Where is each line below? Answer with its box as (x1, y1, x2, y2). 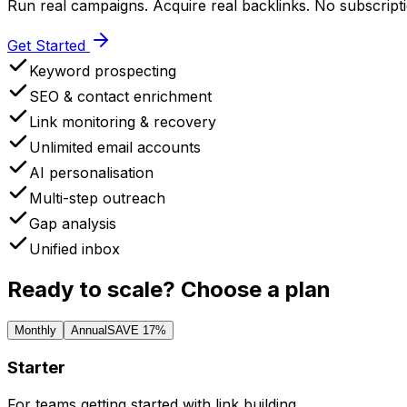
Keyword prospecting (29, 61, 176, 80)
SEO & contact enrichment (29, 86, 212, 105)
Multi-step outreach (29, 188, 165, 207)
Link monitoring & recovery (29, 112, 216, 131)
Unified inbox (29, 239, 120, 258)
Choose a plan (181, 275, 331, 303)
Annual (71, 323, 107, 338)
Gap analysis (29, 213, 116, 233)
